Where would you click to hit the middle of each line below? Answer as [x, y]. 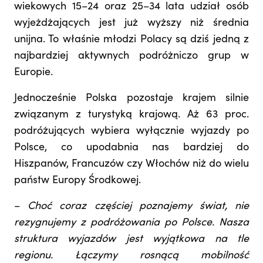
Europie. [33, 73]
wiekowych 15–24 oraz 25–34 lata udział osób [131, 7]
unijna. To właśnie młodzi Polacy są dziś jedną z [131, 40]
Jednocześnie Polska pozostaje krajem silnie [131, 99]
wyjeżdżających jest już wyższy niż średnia [131, 24]
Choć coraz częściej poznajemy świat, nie [139, 207]
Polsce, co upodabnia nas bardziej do [131, 148]
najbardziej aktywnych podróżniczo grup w [131, 57]
